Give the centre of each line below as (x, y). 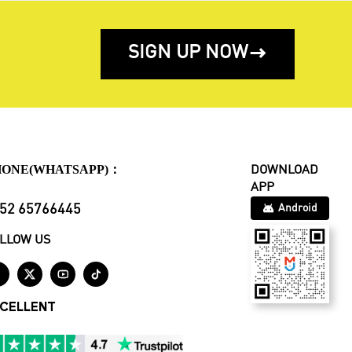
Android (297, 209)
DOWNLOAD (284, 171)
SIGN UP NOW (188, 54)
